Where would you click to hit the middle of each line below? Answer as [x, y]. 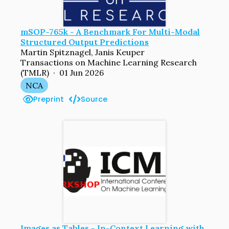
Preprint [49, 99]
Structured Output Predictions [85, 42]
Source [94, 99]
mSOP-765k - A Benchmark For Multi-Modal [110, 31]
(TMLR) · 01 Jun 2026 [62, 72]
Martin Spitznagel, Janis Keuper [83, 52]
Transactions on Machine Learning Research [109, 62]
